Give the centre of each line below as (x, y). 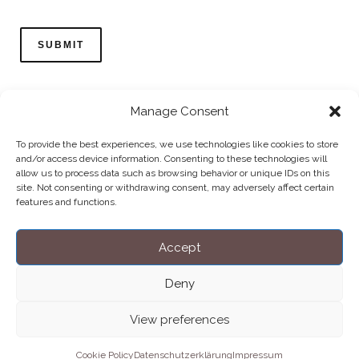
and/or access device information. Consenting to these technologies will (171, 159)
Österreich (179, 224)
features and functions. (67, 202)
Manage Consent (179, 111)
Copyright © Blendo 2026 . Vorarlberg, (179, 211)
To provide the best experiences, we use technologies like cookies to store (177, 144)
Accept (179, 247)
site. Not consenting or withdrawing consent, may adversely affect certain (175, 188)
